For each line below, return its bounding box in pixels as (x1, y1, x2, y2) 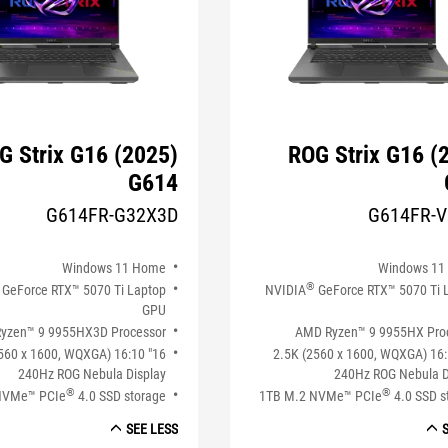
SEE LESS (125, 421, 178, 438)
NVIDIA (265, 281, 307, 298)
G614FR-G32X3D (45, 202, 178, 227)
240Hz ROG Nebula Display (17, 365, 166, 382)
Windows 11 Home (61, 259, 166, 276)
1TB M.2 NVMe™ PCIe (259, 387, 383, 404)
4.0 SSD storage (74, 387, 166, 404)
